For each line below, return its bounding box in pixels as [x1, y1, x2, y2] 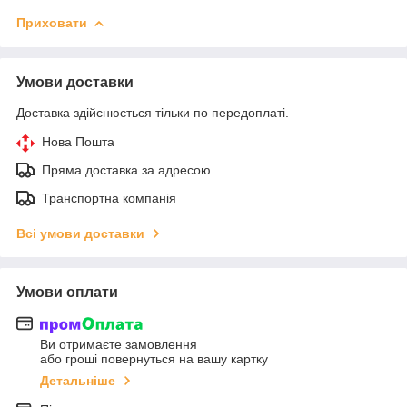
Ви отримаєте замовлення [40, 337, 197, 352]
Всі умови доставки [16, 225, 144, 241]
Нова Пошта [42, 134, 114, 149]
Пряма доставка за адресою [42, 162, 211, 177]
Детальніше [40, 373, 115, 389]
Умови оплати [16, 283, 118, 300]
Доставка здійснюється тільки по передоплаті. [16, 104, 289, 120]
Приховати [16, 15, 87, 30]
